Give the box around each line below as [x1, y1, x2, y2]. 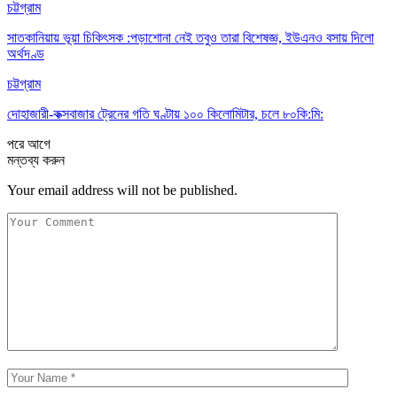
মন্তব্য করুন [7, 152, 65, 167]
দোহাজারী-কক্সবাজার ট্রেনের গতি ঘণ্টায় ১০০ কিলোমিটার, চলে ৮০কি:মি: [7, 105, 323, 121]
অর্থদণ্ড [7, 45, 44, 61]
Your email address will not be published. [7, 182, 237, 198]
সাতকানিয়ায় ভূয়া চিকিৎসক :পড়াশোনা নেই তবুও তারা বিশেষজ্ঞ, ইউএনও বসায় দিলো [7, 29, 374, 45]
